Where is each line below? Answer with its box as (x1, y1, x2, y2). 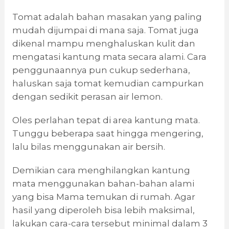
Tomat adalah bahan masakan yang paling (12, 12, 202, 22)
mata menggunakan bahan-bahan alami (12, 178, 194, 189)
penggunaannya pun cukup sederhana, (12, 65, 190, 76)
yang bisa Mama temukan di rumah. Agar (12, 192, 195, 202)
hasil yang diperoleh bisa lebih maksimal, (12, 205, 195, 216)
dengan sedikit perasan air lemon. (12, 91, 163, 102)
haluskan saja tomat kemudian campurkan (12, 78, 204, 89)
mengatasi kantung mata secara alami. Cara (12, 52, 207, 62)
